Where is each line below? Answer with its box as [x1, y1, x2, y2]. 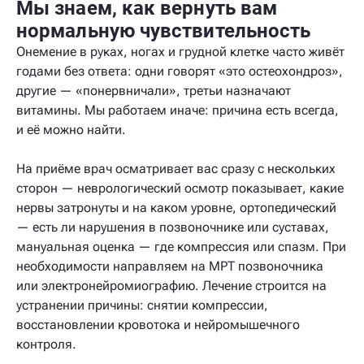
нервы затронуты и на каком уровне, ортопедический [16, 200, 336, 215]
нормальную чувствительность [16, 19, 311, 42]
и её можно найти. [16, 122, 126, 137]
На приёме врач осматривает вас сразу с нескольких [16, 161, 336, 176]
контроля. [16, 336, 76, 352]
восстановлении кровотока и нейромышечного [16, 317, 300, 332]
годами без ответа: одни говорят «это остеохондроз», [16, 63, 343, 79]
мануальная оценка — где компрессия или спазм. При [16, 239, 346, 254]
